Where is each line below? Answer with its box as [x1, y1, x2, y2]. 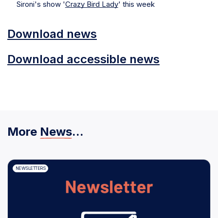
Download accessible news [7, 52, 160, 66]
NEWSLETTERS [15, 165, 45, 171]
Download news [7, 26, 97, 41]
